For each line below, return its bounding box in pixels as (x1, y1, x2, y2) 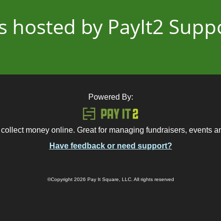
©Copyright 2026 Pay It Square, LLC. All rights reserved (47, 177, 174, 182)
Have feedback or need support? (49, 142, 172, 150)
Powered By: (88, 93, 133, 101)
